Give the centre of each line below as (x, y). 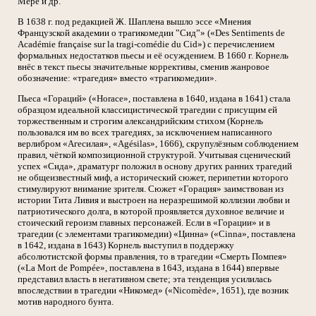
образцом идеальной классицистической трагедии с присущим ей (147, 110)
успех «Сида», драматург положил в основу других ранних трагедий (155, 166)
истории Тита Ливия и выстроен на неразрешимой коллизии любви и (154, 200)
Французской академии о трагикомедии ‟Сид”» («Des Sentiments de (151, 33)
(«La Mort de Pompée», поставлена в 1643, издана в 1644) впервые (148, 268)
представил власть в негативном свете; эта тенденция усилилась (145, 279)
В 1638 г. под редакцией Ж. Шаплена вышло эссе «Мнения (134, 22)
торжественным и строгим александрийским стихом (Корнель (140, 121)
